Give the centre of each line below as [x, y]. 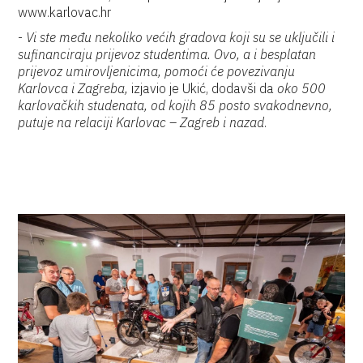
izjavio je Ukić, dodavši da [203, 88]
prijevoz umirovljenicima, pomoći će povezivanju [157, 71]
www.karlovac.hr [65, 12]
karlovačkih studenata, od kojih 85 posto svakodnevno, [175, 105]
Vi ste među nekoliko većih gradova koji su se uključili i [181, 37]
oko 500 [302, 88]
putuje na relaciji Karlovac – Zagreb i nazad [141, 122]
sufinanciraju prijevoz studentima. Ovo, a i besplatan [167, 54]
